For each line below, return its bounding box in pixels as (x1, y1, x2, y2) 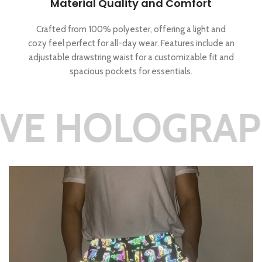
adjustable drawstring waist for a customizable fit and (28, 52, 234, 63)
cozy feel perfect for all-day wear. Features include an (27, 38, 235, 49)
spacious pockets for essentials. (70, 66, 192, 77)
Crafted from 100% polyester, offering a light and (36, 24, 226, 35)
